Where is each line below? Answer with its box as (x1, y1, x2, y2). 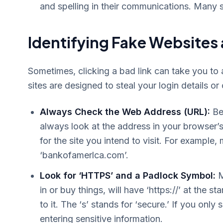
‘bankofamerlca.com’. (40, 150, 128, 160)
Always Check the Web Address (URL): (40, 107, 210, 117)
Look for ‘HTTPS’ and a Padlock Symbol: (40, 170, 216, 181)
